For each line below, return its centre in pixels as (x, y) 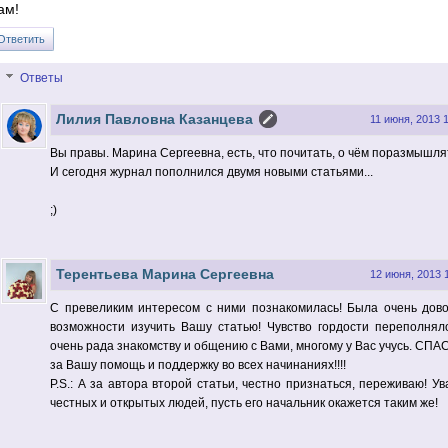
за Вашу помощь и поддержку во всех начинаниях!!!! (198, 365)
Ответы (42, 78)
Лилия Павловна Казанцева (154, 119)
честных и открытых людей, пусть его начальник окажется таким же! (244, 403)
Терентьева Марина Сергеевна (165, 274)
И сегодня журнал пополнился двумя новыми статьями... (211, 172)
